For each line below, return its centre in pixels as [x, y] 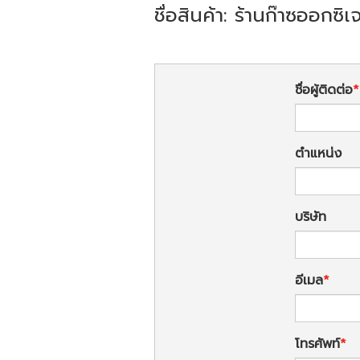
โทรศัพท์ [317, 344]
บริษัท [311, 217]
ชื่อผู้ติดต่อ [324, 90]
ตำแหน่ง [318, 153]
